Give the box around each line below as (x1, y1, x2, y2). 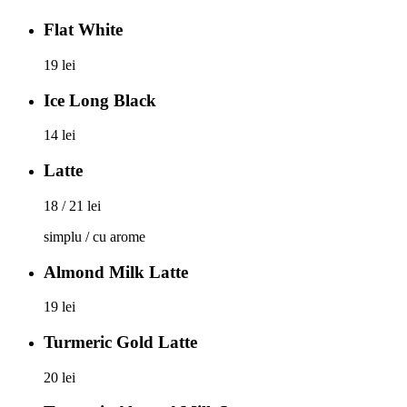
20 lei (44, 369, 75, 385)
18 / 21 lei (44, 197, 101, 213)
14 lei (44, 127, 75, 144)
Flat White (44, 20, 123, 40)
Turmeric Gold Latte (44, 332, 197, 352)
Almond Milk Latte (44, 262, 188, 282)
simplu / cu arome (44, 228, 145, 244)
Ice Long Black (44, 90, 156, 110)
